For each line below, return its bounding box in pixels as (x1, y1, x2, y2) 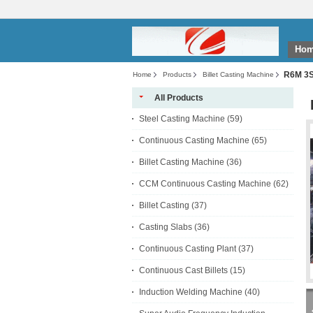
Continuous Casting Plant (139, 244, 236, 254)
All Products (154, 93, 203, 103)
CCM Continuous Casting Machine (139, 179, 271, 189)
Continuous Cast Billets (139, 265, 228, 275)
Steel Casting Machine (139, 114, 225, 124)
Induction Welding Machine (139, 287, 242, 297)
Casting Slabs (139, 222, 192, 232)
